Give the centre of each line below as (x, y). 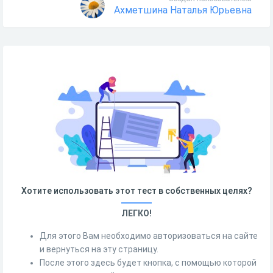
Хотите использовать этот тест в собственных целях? (136, 190)
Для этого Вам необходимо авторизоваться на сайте (149, 236)
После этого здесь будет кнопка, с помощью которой (148, 262)
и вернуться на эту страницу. (99, 249)
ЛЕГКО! (136, 213)
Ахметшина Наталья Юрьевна (183, 10)
